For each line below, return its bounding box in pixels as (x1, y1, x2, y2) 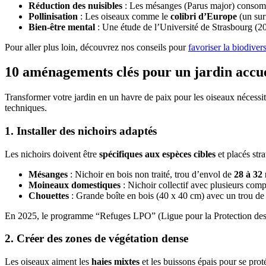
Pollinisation (28, 11, 78, 21)
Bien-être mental (28, 21, 95, 32)
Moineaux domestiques (28, 179, 121, 190)
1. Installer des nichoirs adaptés (5, 125, 157, 138)
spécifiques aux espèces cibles (99, 148, 216, 159)
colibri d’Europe (170, 11, 237, 21)
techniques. (5, 103, 47, 113)
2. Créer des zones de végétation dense (5, 232, 188, 245)
